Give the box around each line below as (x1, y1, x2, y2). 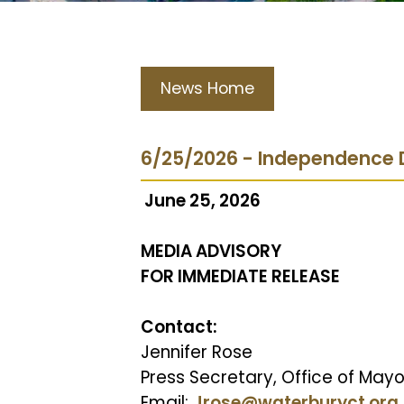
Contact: (141, 315, 217, 339)
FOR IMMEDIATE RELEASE (141, 264, 340, 289)
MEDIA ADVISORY (141, 239, 281, 263)
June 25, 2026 (144, 188, 261, 213)
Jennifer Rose (141, 340, 252, 364)
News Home (161, 78, 254, 99)
